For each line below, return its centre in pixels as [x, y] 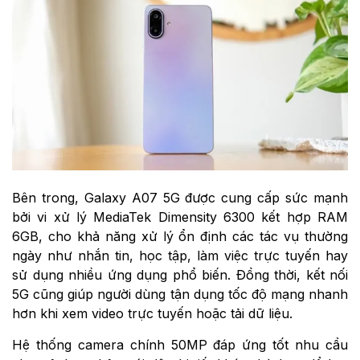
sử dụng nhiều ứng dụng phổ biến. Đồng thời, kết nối [180, 275]
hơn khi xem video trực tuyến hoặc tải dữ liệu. [152, 314]
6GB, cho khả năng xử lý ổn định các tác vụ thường [180, 237]
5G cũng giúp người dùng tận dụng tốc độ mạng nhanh [180, 295]
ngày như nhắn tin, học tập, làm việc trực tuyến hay [180, 256]
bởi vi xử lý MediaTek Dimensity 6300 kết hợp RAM [180, 217]
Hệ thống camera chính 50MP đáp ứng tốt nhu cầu [180, 345]
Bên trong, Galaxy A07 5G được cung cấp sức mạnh [180, 198]
